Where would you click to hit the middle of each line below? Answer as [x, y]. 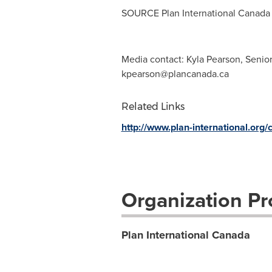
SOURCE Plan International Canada [195, 13]
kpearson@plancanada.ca [175, 73]
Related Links [153, 107]
